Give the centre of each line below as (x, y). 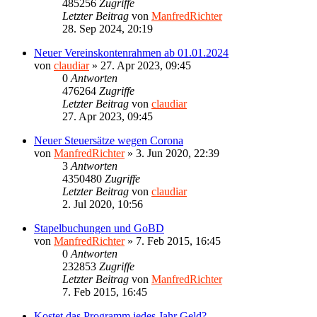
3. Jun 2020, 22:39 (178, 153)
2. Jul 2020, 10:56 (103, 204)
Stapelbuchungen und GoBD (99, 228)
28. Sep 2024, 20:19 (108, 28)
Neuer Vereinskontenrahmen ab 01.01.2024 (131, 52)
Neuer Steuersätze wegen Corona (109, 140)
